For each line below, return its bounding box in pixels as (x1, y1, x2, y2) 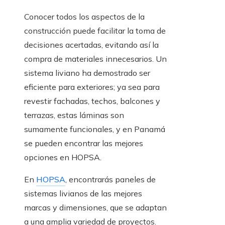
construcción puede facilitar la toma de (24, 25, 166, 36)
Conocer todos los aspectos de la (24, 11, 145, 22)
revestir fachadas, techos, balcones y (24, 95, 160, 106)
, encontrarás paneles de (65, 174, 156, 184)
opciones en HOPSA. (24, 152, 101, 162)
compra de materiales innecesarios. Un (24, 53, 167, 64)
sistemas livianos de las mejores (24, 188, 142, 198)
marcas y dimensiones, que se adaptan (24, 202, 167, 212)
